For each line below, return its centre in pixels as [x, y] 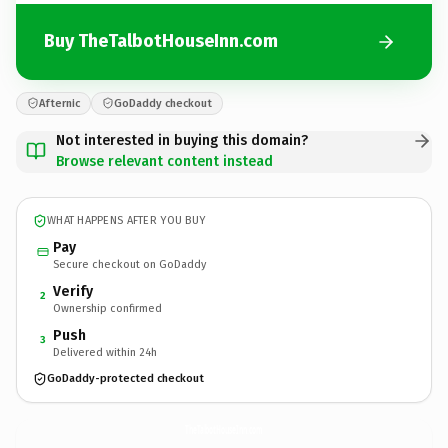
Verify [73, 291]
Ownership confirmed [107, 308]
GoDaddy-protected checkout [125, 378]
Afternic [59, 103]
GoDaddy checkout [163, 103]
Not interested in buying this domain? [182, 140]
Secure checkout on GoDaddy [129, 264]
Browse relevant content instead [164, 161]
